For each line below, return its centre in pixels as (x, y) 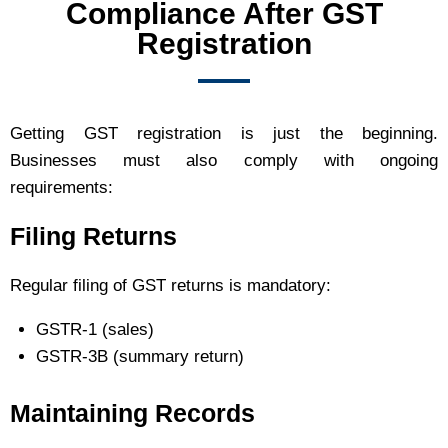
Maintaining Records (132, 413)
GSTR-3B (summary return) (139, 356)
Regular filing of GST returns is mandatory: (170, 285)
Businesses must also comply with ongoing (224, 160)
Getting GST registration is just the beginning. (224, 133)
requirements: (61, 187)
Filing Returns (93, 235)
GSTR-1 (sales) (94, 329)
